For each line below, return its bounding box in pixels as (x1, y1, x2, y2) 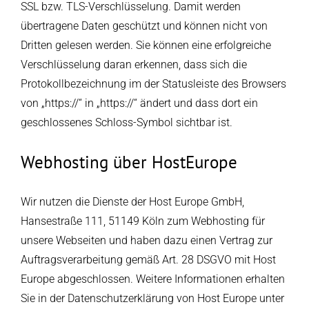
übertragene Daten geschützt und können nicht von (20, 19, 268, 33)
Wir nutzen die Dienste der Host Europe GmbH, (20, 195, 244, 209)
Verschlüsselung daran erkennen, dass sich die (20, 58, 247, 72)
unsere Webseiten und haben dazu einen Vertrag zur (20, 234, 272, 248)
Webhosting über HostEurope (20, 151, 237, 174)
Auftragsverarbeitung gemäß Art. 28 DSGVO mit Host (20, 253, 276, 267)
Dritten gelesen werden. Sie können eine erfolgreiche (20, 39, 271, 52)
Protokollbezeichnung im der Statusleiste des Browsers (20, 77, 286, 91)
